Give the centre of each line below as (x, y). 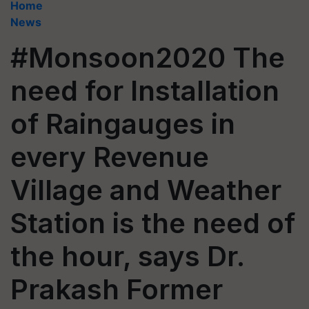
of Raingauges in (123, 124)
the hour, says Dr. (127, 256)
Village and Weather (146, 190)
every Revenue (110, 157)
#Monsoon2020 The (148, 58)
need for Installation (145, 91)
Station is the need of (153, 223)
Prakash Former (117, 289)
